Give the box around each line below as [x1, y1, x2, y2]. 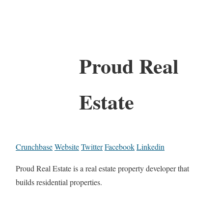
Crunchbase [16, 141, 53, 152]
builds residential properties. [16, 176, 102, 187]
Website [55, 141, 79, 152]
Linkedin [137, 141, 165, 152]
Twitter [81, 141, 103, 152]
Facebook [105, 141, 135, 152]
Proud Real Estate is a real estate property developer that [16, 163, 189, 173]
